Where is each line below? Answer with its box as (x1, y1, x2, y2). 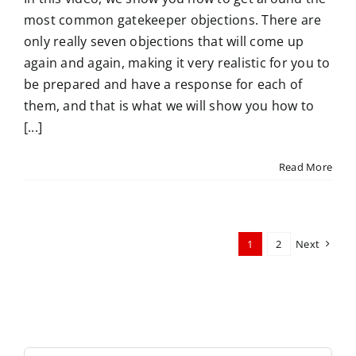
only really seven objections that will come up (24, 33, 304, 50)
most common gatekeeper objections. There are (24, 11, 322, 29)
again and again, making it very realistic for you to (24, 54, 331, 72)
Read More (278, 160, 332, 174)
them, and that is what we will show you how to (24, 97, 315, 114)
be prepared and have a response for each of (24, 75, 303, 93)
